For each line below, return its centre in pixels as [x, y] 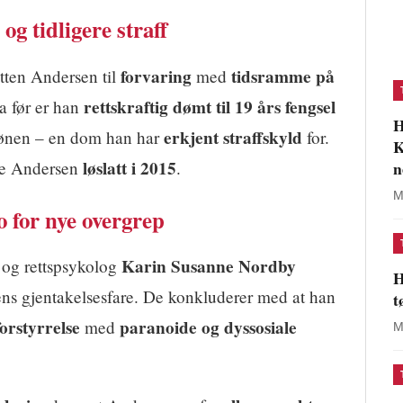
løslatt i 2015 [130, 168]
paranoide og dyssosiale [208, 328]
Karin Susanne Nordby [209, 267]
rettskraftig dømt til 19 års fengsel [210, 107]
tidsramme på [283, 76]
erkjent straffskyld [233, 137]
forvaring [156, 76]
